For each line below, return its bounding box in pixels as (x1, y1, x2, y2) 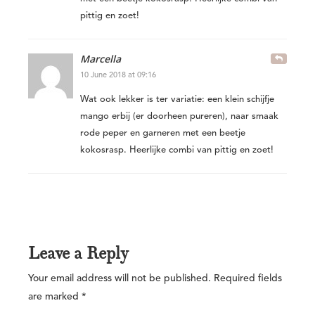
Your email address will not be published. (28, 273, 211, 283)
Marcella (80, 51, 121, 65)
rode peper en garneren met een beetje (80, 128, 245, 138)
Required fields (211, 273, 282, 283)
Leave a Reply (28, 242, 129, 264)
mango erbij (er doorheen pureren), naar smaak (80, 111, 278, 121)
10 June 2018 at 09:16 (80, 71, 156, 79)
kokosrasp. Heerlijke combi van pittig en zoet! (80, 145, 274, 155)
